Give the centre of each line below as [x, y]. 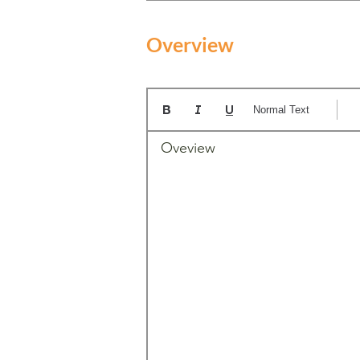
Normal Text [281, 110]
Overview [190, 44]
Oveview [188, 147]
